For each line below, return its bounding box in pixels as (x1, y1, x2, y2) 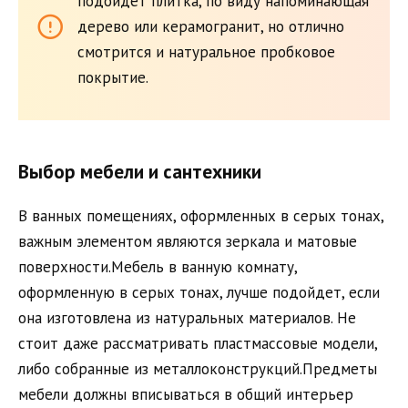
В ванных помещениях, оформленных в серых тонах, (18, 205, 383, 226)
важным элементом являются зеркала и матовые (18, 230, 357, 251)
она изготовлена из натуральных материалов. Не (18, 307, 356, 328)
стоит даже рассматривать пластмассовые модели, (18, 332, 377, 353)
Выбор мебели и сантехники (18, 158, 261, 184)
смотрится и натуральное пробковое (77, 42, 335, 63)
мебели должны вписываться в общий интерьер (18, 383, 353, 404)
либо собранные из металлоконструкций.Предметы (18, 358, 377, 379)
